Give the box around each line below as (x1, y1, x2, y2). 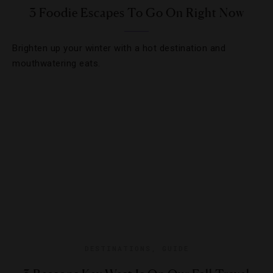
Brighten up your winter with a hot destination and (12, 43, 225, 54)
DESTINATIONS (84, 244, 151, 253)
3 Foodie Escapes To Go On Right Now (29, 5, 244, 20)
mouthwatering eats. (12, 58, 101, 69)
